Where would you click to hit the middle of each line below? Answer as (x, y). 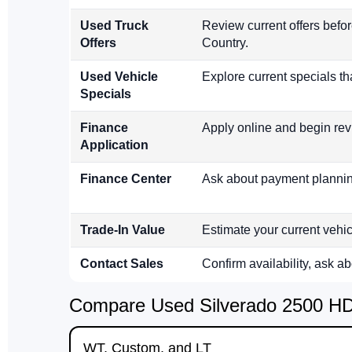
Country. (225, 43)
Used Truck (114, 26)
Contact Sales (122, 264)
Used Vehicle (119, 77)
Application (114, 145)
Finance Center (126, 179)
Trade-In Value (123, 230)
